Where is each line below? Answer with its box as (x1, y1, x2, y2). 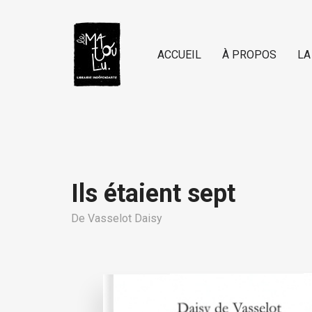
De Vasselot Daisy (71, 212, 162, 225)
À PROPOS (222, 47, 276, 61)
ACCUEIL (157, 47, 201, 61)
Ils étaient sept (71, 179, 235, 208)
